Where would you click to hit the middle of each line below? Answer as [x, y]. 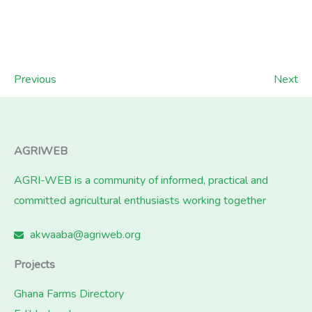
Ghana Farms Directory [69, 294]
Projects [34, 265]
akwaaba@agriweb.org [85, 235]
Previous [35, 80]
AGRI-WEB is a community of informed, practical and [141, 181]
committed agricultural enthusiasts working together [140, 201]
